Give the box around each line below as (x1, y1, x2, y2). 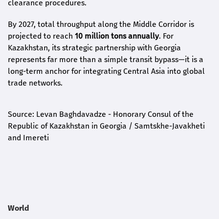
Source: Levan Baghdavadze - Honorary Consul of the (8, 109, 194, 119)
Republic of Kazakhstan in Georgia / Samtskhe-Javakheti (8, 121, 205, 131)
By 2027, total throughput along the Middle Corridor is (8, 20, 194, 29)
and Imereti (8, 133, 49, 143)
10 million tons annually (75, 31, 159, 41)
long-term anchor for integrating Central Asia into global (8, 66, 205, 76)
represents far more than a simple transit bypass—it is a (8, 55, 203, 65)
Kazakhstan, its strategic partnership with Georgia (8, 43, 181, 53)
